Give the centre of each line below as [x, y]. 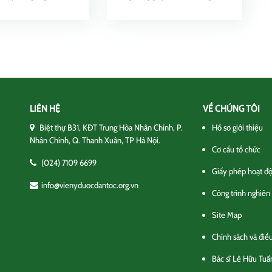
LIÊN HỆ [45, 109]
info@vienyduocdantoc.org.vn [90, 185]
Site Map [227, 215]
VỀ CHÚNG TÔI [231, 109]
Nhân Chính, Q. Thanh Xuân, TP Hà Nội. [95, 140]
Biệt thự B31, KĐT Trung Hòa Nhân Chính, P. [110, 127]
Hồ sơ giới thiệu [237, 127]
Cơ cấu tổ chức [236, 149]
